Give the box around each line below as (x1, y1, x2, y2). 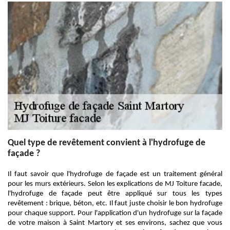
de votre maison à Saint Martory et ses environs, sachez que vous (8, 219, 222, 227)
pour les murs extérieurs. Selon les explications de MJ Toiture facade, (8, 180, 222, 188)
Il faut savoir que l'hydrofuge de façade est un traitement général (8, 170, 222, 178)
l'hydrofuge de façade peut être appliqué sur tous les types (8, 190, 222, 198)
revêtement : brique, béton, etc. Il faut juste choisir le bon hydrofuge (8, 200, 222, 207)
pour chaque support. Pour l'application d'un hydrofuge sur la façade (8, 209, 222, 217)
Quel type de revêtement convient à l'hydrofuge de (8, 138, 205, 148)
